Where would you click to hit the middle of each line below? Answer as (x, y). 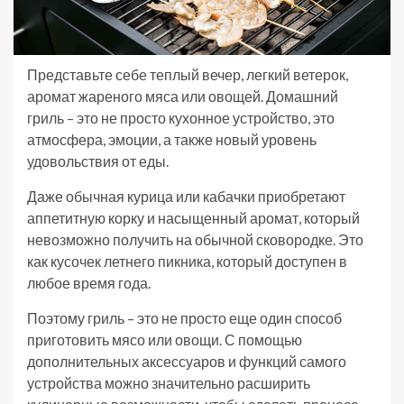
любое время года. (89, 282)
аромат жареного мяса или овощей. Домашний (183, 96)
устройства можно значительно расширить (169, 382)
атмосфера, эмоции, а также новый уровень (172, 139)
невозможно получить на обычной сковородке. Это (195, 239)
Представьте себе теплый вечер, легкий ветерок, (188, 74)
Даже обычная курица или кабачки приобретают (186, 196)
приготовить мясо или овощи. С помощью (165, 339)
